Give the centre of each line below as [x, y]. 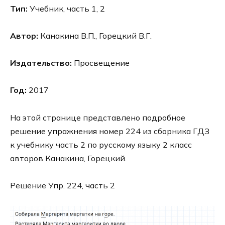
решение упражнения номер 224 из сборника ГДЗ [110, 131]
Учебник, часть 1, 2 [66, 8]
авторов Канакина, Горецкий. [68, 158]
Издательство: [41, 63]
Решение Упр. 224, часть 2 [63, 185]
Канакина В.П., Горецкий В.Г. [95, 35]
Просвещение [101, 63]
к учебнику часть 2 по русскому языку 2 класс [101, 144]
